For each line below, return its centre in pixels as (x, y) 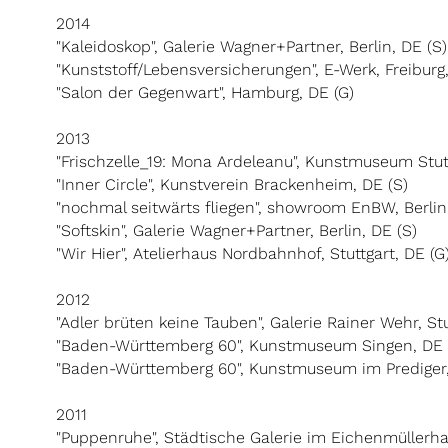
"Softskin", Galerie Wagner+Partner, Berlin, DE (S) (236, 230)
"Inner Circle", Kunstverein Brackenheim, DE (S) (232, 184)
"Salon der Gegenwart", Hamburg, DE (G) (205, 92)
